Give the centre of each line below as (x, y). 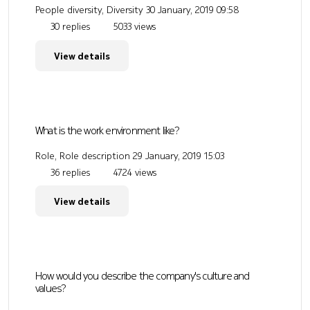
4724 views (134, 172)
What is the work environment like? (107, 130)
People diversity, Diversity (89, 10)
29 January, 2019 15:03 (179, 155)
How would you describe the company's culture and (143, 275)
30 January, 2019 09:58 (193, 10)
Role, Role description (83, 155)
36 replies (69, 172)
